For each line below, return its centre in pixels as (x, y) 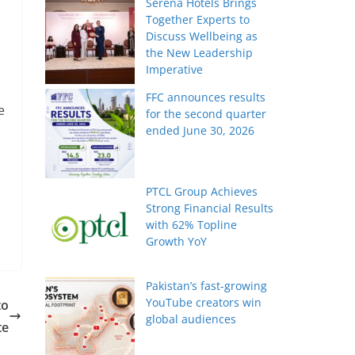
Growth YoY (177, 242)
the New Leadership (200, 53)
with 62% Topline (192, 225)
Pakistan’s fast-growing (207, 286)
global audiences (191, 319)
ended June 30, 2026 (200, 131)
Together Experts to (198, 20)
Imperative (175, 70)
